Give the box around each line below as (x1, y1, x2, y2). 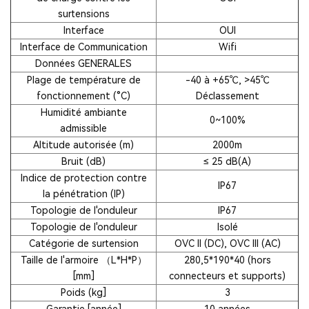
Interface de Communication (19, 41, 148, 52)
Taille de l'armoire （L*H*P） (20, 254, 147, 266)
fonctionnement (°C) (37, 90, 130, 101)
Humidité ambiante (40, 106, 127, 118)
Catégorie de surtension (28, 237, 139, 249)
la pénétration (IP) (42, 188, 125, 199)
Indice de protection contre (20, 172, 147, 183)
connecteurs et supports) (169, 270, 286, 281)
